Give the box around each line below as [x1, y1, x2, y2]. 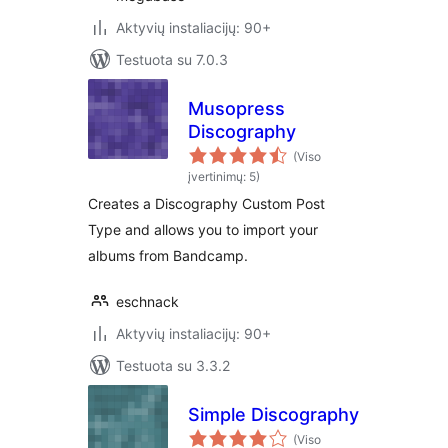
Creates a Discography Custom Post [88, 195, 325, 212]
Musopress [188, 98, 285, 119]
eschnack [116, 293, 179, 310]
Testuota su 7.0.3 [116, 51, 228, 68]
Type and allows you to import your [88, 221, 318, 238]
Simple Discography [188, 404, 359, 425]
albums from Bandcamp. [88, 247, 248, 264]
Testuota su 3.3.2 [116, 357, 230, 374]
